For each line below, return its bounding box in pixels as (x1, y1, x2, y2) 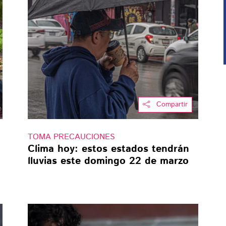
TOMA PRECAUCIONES (27, 131, 115, 143)
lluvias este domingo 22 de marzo (27, 153, 189, 168)
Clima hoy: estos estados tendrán (27, 141, 189, 156)
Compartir (156, 99, 188, 109)
